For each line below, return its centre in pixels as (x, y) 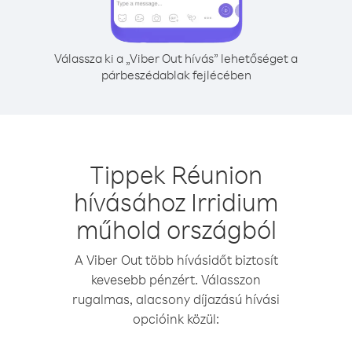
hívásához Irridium (176, 202)
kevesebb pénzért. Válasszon (176, 279)
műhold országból (176, 229)
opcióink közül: (176, 319)
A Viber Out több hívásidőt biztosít (176, 260)
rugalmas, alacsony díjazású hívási (176, 299)
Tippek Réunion (176, 174)
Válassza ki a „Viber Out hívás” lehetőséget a (176, 58)
